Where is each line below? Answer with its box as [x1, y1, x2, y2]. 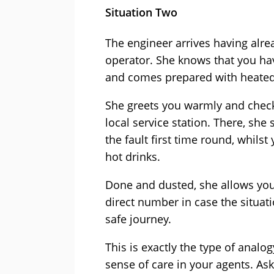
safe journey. [105, 212, 171, 227]
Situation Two [105, 5, 177, 20]
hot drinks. [105, 149, 160, 165]
